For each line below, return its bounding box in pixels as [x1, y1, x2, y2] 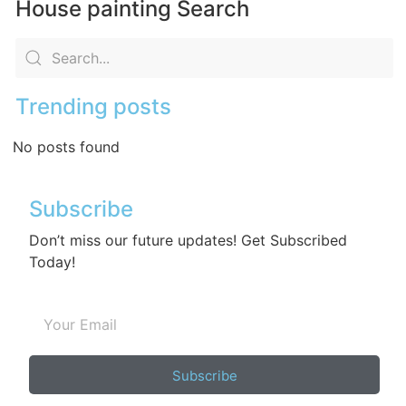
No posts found [13, 137, 120, 156]
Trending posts [15, 92, 171, 120]
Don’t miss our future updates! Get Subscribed [29, 230, 347, 249]
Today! [29, 252, 75, 271]
